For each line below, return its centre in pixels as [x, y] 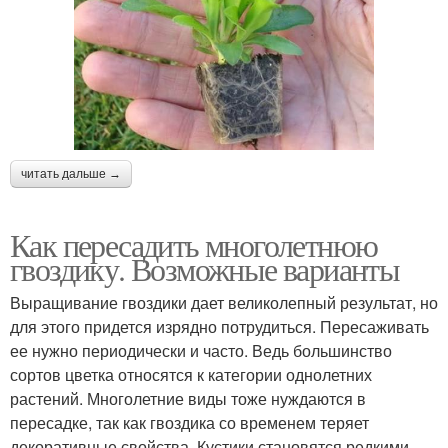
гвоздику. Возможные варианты [205, 268]
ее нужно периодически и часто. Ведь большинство [201, 350]
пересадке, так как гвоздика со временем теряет [189, 422]
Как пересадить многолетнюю [194, 244]
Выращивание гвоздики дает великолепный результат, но [224, 302]
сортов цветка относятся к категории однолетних [191, 374]
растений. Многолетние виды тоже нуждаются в [188, 398]
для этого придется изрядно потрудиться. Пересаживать [219, 326]
